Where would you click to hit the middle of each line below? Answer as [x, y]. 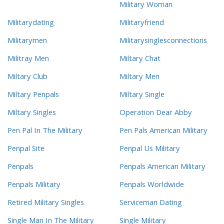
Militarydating [31, 24]
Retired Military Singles [46, 204]
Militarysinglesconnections [163, 42]
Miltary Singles [32, 114]
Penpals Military [34, 186]
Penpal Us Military [150, 150]
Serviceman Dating [151, 204]
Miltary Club [27, 78]
